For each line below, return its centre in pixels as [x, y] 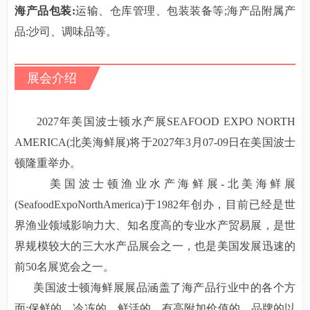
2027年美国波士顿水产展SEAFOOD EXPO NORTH [155, 121]
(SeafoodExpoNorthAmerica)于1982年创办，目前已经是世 [155, 204]
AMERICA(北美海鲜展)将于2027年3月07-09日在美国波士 [155, 142]
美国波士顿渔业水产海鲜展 [118, 184]
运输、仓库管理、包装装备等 [149, 11]
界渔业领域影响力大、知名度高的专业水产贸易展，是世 [155, 225]
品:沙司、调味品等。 [66, 31]
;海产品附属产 [260, 11]
